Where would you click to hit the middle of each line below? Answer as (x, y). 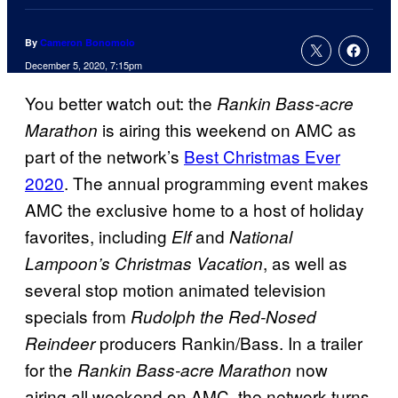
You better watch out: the (121, 103)
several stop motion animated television (175, 290)
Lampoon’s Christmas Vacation (144, 263)
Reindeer (60, 343)
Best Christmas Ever (262, 156)
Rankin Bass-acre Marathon (187, 370)
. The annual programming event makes (216, 183)
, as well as (305, 263)
